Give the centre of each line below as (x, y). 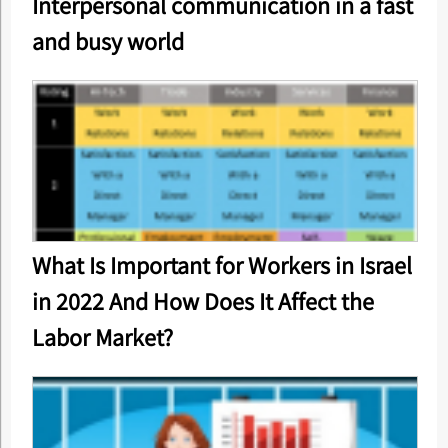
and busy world (107, 41)
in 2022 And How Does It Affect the (202, 301)
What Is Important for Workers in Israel (221, 265)
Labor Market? (102, 337)
